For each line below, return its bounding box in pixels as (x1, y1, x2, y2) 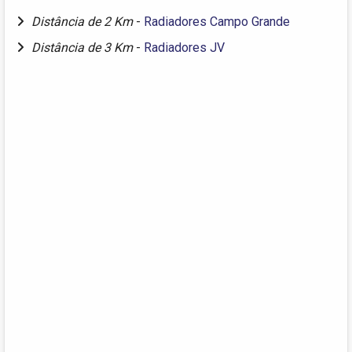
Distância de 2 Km (31, 13, 136, 29)
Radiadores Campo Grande (144, 13, 290, 29)
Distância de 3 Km (31, 39, 136, 55)
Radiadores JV (144, 39, 225, 55)
